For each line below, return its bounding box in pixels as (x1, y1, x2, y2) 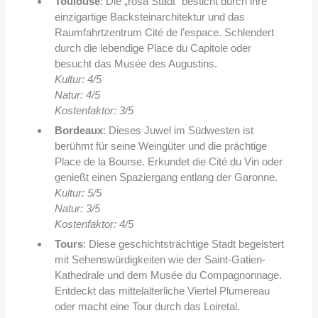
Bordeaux (54, 124, 103, 137)
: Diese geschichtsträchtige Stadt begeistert (82, 238, 284, 251)
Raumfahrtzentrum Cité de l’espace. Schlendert (54, 26, 274, 39)
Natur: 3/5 (54, 202, 100, 215)
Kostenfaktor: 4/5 (54, 218, 133, 231)
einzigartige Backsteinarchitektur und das (54, 11, 245, 23)
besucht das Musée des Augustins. (54, 57, 217, 70)
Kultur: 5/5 (54, 187, 102, 199)
